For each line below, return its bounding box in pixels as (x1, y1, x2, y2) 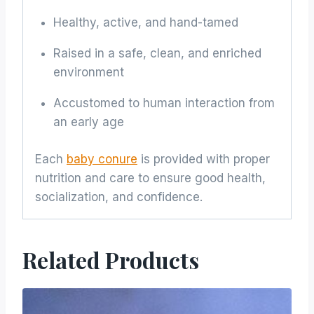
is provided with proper (137, 151, 270, 166)
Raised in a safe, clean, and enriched (53, 46, 261, 61)
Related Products (22, 244, 199, 275)
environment (53, 65, 124, 80)
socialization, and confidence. (35, 189, 203, 204)
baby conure (67, 151, 137, 166)
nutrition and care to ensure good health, (35, 170, 266, 185)
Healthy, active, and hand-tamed (53, 15, 238, 30)
